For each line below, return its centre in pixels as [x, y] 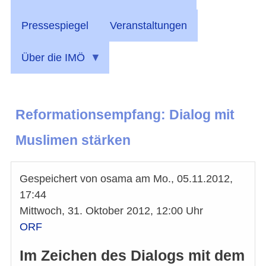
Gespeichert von [60, 178]
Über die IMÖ [53, 57]
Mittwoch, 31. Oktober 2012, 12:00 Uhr [111, 210]
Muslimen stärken [73, 140]
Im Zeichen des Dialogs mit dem [132, 255]
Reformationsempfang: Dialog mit [125, 114]
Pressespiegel [55, 25]
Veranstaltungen [148, 25]
